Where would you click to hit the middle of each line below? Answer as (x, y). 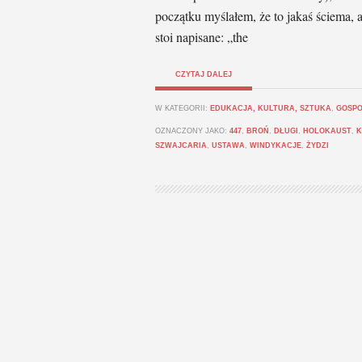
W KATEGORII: (183, 108)
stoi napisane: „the (202, 37)
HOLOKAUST (327, 131)
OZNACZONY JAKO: (192, 131)
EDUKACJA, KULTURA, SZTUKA (271, 108)
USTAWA (228, 145)
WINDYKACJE (276, 145)
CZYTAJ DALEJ (204, 74)
